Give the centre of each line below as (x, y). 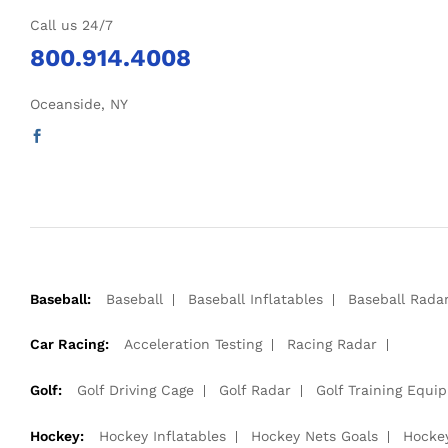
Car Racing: (69, 344)
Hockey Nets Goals (314, 435)
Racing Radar (332, 344)
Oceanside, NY (79, 103)
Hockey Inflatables (162, 435)
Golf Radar (255, 390)
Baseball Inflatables (255, 298)
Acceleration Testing (193, 344)
